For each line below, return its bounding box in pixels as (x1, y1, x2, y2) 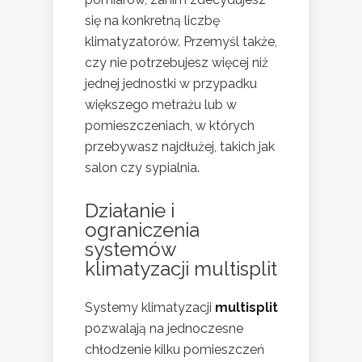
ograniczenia (85, 218, 200, 242)
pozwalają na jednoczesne (85, 321, 243, 337)
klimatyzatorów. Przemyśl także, (85, 34, 277, 50)
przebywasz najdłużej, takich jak (85, 139, 275, 155)
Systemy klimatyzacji (85, 300, 215, 316)
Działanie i (85, 199, 175, 223)
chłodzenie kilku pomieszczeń (85, 342, 264, 358)
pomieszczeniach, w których (85, 118, 255, 134)
